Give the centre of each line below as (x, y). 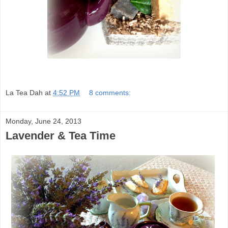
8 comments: (110, 92)
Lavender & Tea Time (61, 135)
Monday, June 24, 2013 (44, 121)
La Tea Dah (24, 92)
